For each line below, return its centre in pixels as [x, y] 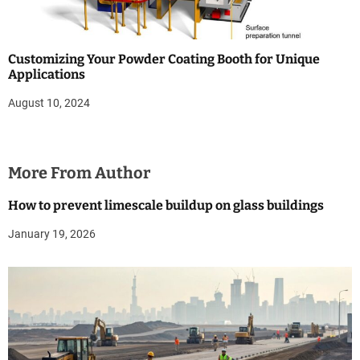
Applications [47, 75]
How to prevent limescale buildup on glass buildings [166, 206]
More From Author [79, 173]
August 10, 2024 [49, 103]
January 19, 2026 [52, 234]
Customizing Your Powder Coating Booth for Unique [164, 59]
